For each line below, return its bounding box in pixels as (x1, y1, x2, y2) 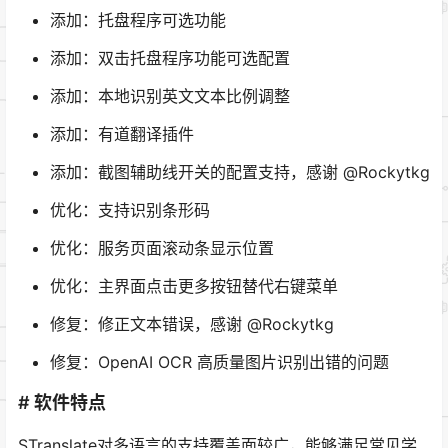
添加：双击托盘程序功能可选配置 (50, 47, 290, 68)
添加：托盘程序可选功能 (50, 9, 226, 30)
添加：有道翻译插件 (50, 123, 194, 144)
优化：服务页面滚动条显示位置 (50, 237, 274, 258)
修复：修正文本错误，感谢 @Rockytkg (50, 313, 334, 334)
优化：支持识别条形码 (50, 199, 210, 220)
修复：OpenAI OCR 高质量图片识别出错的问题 (50, 351, 389, 372)
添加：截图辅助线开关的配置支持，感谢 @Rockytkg (50, 161, 430, 182)
